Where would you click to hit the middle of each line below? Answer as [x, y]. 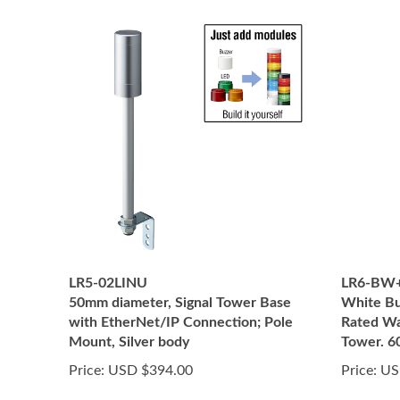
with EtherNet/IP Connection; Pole [181, 322]
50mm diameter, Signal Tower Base [180, 303]
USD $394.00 [149, 371]
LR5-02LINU [108, 283]
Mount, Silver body [129, 342]
